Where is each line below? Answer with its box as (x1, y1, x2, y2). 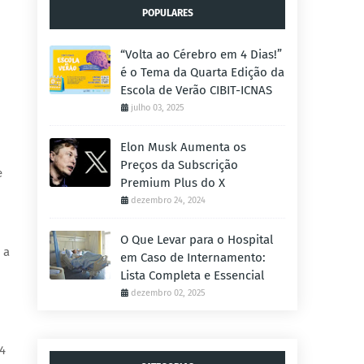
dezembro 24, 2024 (131, 195, 206, 206)
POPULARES (141, 7, 193, 19)
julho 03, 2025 (131, 102, 184, 113)
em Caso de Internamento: (120, 250, 266, 265)
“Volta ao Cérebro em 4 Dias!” (120, 47, 282, 62)
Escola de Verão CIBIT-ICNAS (120, 83, 272, 97)
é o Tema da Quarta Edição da (120, 65, 284, 80)
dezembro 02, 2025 (131, 288, 206, 298)
